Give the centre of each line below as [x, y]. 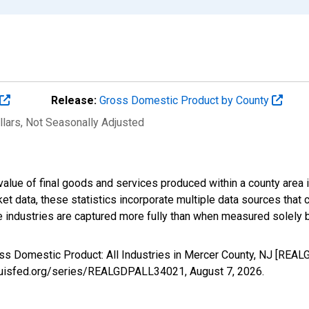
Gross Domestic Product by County [186, 100]
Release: [74, 100]
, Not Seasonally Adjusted [82, 122]
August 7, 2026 [226, 271]
